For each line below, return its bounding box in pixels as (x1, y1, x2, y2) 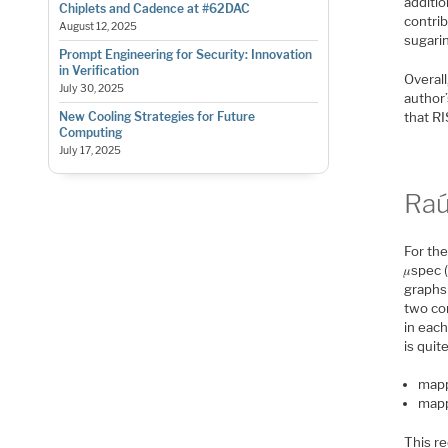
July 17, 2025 (58, 144, 121, 158)
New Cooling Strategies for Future (58, 109, 255, 125)
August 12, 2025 (58, 20, 137, 34)
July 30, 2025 (58, 82, 124, 96)
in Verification (58, 63, 139, 79)
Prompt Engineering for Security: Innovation (58, 47, 312, 63)
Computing (58, 125, 122, 141)
